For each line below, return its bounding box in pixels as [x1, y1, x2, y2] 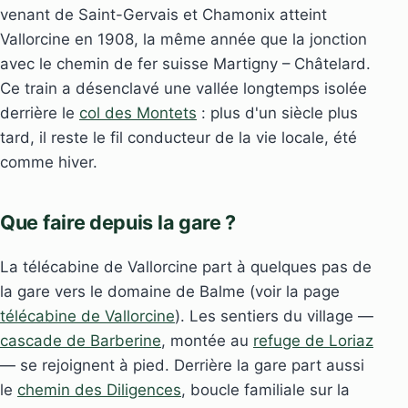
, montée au [161, 331, 253, 350]
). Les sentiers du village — [175, 306, 373, 325]
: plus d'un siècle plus [197, 103, 358, 122]
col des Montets [79, 103, 197, 122]
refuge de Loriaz [253, 331, 373, 350]
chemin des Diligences [17, 380, 181, 399]
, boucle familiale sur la [181, 380, 350, 399]
